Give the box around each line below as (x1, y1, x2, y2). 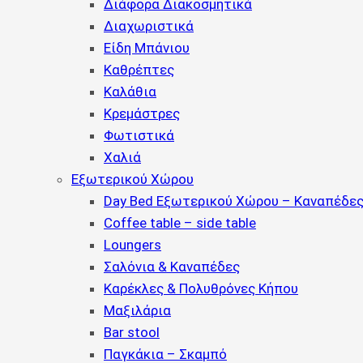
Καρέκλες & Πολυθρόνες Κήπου (104, 280, 298, 297)
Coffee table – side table (104, 215, 256, 231)
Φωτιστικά (104, 127, 174, 143)
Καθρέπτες (104, 62, 174, 78)
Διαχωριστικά (104, 18, 194, 34)
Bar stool (104, 324, 160, 340)
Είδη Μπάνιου (104, 40, 190, 56)
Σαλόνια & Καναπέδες (104, 258, 240, 275)
